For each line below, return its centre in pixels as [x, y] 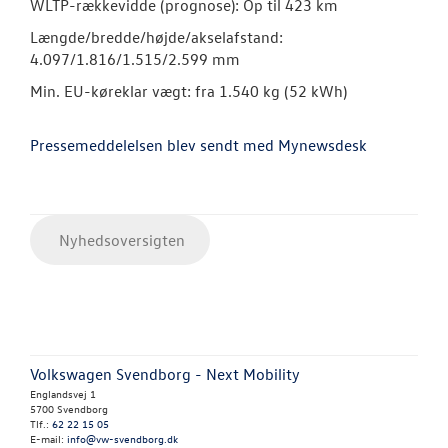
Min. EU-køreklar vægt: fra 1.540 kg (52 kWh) [188, 91]
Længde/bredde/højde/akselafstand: [156, 37]
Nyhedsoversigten [120, 240]
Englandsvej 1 [63, 394]
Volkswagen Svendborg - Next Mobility [165, 374]
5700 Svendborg [69, 409]
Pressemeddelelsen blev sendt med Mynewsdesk [198, 145]
